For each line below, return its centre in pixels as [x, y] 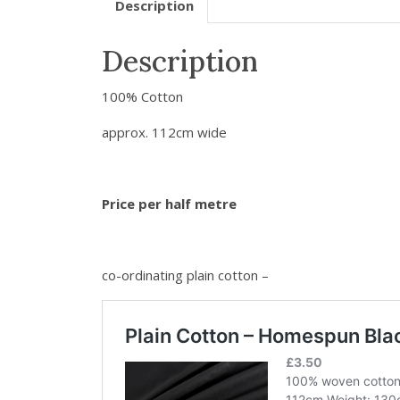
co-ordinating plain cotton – [185, 275]
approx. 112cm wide [164, 133]
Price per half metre [169, 204]
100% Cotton [142, 97]
